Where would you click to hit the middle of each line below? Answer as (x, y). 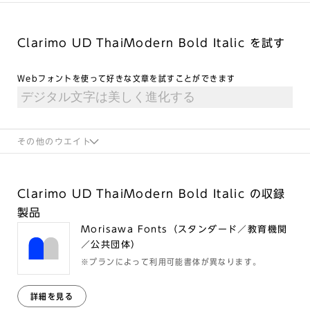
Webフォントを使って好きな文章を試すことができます (127, 78)
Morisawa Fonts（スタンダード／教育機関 (184, 229)
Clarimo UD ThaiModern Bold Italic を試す (152, 43)
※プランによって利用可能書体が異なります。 (171, 262)
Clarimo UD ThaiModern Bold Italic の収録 (152, 194)
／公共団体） (111, 245)
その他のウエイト (55, 141)
